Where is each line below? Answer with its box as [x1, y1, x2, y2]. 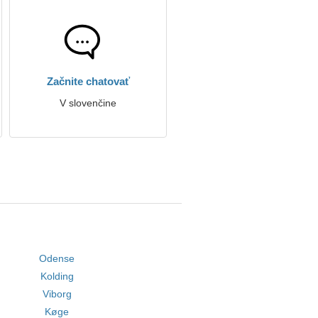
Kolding [40, 270, 74, 282]
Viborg [42, 288, 72, 300]
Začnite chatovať [46, 75, 130, 87]
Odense [39, 253, 75, 264]
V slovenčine [60, 97, 116, 109]
